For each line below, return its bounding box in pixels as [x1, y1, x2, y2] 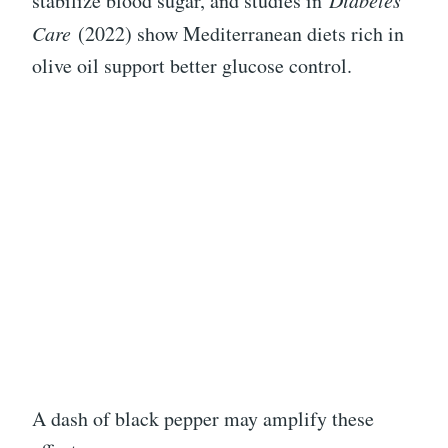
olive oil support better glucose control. [32, 52, 352, 80]
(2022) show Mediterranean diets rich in [71, 20, 404, 48]
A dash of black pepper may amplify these [32, 405, 374, 433]
